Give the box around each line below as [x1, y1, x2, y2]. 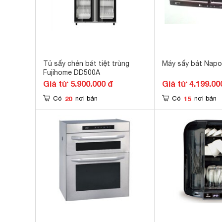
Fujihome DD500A [43, 68, 100, 76]
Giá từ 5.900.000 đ [43, 79, 113, 88]
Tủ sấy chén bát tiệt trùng [43, 59, 129, 67]
